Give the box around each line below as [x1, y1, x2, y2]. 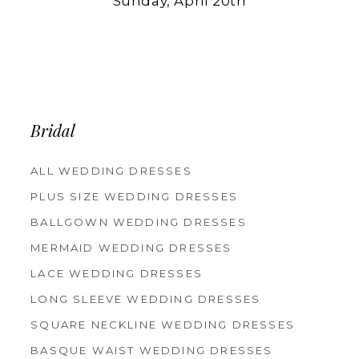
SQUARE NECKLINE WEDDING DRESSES [30, 317, 295, 331]
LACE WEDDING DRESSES [30, 266, 203, 280]
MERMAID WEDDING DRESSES [30, 240, 232, 254]
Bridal [30, 124, 76, 141]
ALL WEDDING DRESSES [30, 163, 192, 177]
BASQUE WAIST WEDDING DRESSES [30, 343, 273, 357]
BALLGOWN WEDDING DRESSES [30, 215, 247, 228]
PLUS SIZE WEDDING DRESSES [30, 189, 238, 203]
